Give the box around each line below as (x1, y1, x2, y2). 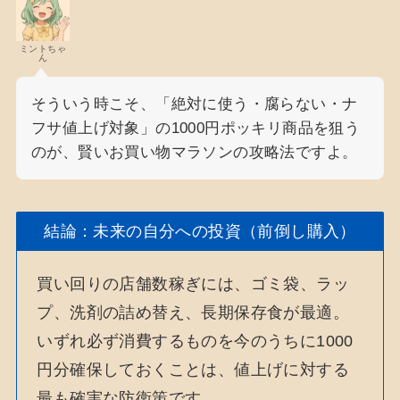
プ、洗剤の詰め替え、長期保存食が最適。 (37, 304, 349, 322)
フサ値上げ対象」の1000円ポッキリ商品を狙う (30, 120, 361, 137)
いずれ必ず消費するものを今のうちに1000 (37, 332, 354, 351)
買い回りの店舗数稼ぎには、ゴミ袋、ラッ (37, 275, 349, 294)
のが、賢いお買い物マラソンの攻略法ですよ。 (30, 144, 358, 162)
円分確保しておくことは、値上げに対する (37, 361, 349, 379)
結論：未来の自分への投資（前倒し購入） (44, 222, 356, 241)
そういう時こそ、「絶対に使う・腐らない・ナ (30, 96, 358, 113)
